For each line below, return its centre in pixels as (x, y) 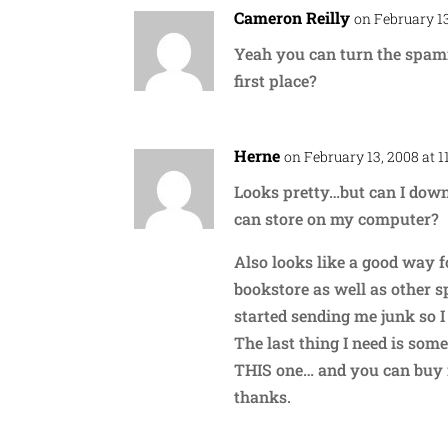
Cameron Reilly (292, 17)
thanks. (263, 396)
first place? (276, 80)
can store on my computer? (337, 218)
